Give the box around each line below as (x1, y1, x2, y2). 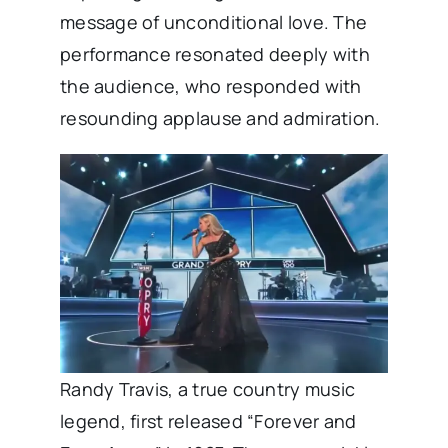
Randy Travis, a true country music (59, 376, 356, 401)
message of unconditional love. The (59, 10, 368, 35)
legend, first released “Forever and (59, 408, 357, 433)
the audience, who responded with (59, 74, 362, 99)
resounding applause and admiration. (59, 106, 381, 131)
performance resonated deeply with (59, 42, 370, 67)
